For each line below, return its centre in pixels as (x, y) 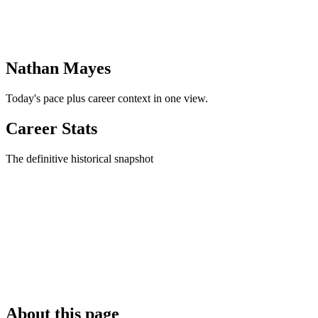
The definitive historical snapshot (79, 159)
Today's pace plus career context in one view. (107, 99)
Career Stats (51, 129)
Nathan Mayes (58, 68)
